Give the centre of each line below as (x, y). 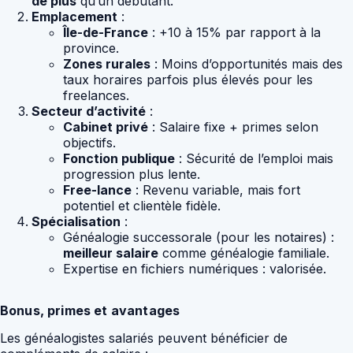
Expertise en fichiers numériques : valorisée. (195, 268)
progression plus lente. (132, 174)
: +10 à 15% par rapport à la (234, 32)
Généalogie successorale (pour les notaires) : (199, 237)
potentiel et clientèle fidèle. (142, 205)
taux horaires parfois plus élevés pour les (188, 79)
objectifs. (89, 142)
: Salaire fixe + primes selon (233, 126)
